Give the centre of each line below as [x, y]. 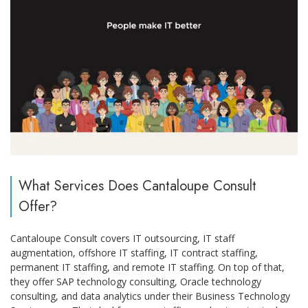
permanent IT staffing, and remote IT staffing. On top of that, [147, 267]
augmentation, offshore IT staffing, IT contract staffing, [134, 252]
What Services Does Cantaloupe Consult [137, 186]
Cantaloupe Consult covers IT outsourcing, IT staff [122, 238]
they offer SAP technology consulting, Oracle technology [136, 281]
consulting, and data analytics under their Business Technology [150, 296]
